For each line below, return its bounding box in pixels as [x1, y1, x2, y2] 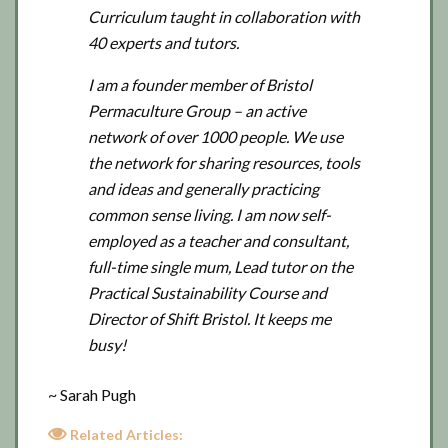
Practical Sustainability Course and [88, 283, 327, 302]
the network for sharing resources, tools [88, 153, 360, 172]
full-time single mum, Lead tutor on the [88, 257, 353, 276]
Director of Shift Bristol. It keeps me [88, 309, 331, 328]
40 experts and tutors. [88, 33, 239, 52]
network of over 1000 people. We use [88, 127, 343, 146]
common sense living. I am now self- [88, 205, 331, 224]
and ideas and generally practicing [88, 179, 319, 198]
